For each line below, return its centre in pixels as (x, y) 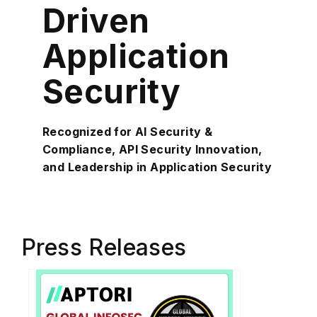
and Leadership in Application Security (157, 167)
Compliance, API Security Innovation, (152, 150)
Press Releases (104, 248)
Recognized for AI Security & (128, 132)
